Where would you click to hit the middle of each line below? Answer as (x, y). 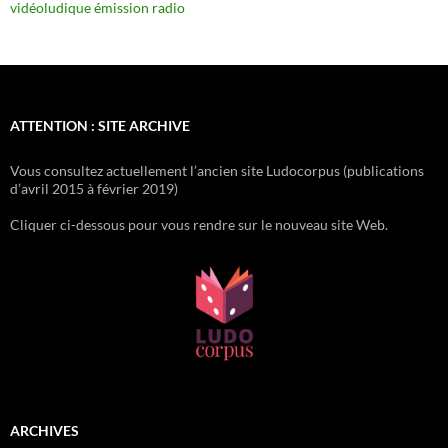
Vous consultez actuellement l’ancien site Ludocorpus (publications (217, 170)
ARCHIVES (44, 430)
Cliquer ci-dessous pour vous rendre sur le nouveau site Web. (199, 224)
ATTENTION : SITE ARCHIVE (100, 125)
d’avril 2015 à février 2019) (94, 188)
